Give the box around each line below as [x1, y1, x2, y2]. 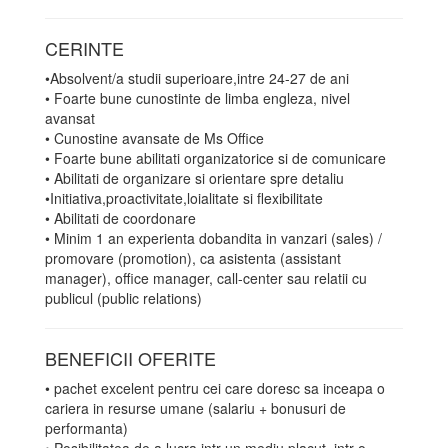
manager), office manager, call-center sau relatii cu [45, 268, 367, 288]
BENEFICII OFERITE [45, 345, 216, 371]
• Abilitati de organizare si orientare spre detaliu [45, 168, 344, 188]
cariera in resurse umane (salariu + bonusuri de [45, 398, 346, 418]
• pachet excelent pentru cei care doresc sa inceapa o [45, 378, 385, 398]
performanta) [45, 418, 128, 438]
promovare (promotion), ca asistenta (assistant [45, 248, 341, 268]
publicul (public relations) [45, 288, 202, 308]
